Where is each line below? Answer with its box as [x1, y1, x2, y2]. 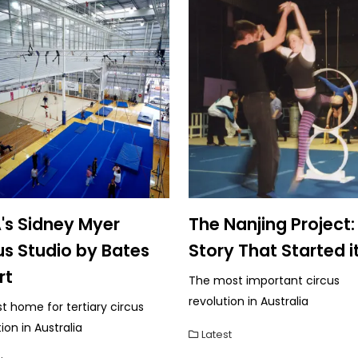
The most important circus [189, 272, 340, 288]
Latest [201, 327, 232, 341]
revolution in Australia [189, 292, 308, 309]
